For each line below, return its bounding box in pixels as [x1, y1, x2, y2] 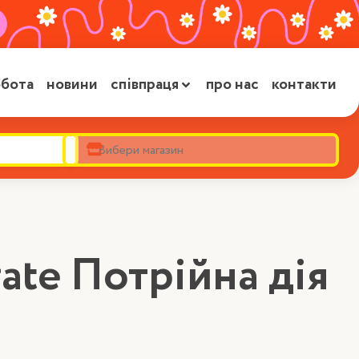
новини [46, 73, 98, 96]
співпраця [111, 73, 179, 96]
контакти [272, 73, 337, 96]
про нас [206, 73, 259, 96]
